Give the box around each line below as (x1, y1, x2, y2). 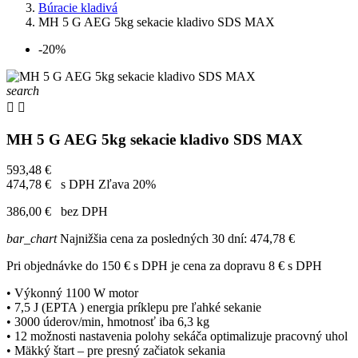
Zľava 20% (98, 177, 156, 192)
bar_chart (6, 232, 57, 246)
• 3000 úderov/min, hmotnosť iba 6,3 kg (6, 315, 209, 329)
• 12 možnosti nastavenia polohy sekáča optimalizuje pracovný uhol (6, 329, 348, 344)
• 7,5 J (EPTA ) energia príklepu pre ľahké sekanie (6, 300, 261, 315)
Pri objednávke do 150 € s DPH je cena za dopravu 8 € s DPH (6, 259, 322, 273)
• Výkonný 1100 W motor (6, 286, 138, 300)
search (6, 84, 39, 97)
